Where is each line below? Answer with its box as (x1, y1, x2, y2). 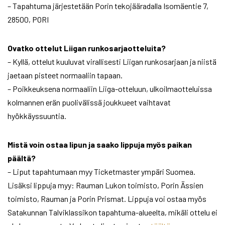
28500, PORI (8, 15, 49, 25)
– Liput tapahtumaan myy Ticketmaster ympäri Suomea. (8, 167, 195, 177)
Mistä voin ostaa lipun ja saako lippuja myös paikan (8, 140, 192, 150)
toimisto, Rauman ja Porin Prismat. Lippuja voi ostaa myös (8, 194, 206, 204)
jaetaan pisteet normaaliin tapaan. (8, 70, 123, 80)
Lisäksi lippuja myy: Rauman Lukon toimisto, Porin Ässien (8, 180, 203, 190)
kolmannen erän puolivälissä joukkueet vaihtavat (8, 97, 171, 107)
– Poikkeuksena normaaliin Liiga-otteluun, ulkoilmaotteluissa (8, 84, 212, 94)
